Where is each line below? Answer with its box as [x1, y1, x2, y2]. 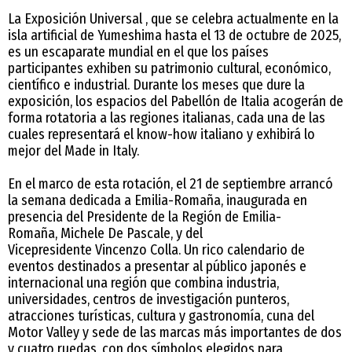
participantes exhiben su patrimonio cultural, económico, [8, 59, 331, 77]
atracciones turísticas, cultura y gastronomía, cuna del [8, 306, 314, 324]
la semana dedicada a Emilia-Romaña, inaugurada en [8, 191, 307, 209]
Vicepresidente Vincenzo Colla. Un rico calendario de [8, 240, 305, 258]
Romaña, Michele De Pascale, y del [8, 224, 203, 242]
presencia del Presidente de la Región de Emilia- [8, 207, 281, 225]
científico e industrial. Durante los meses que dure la [8, 75, 305, 93]
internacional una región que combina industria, [8, 273, 279, 291]
